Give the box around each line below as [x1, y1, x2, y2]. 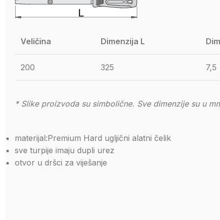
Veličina [21, 36, 53, 46]
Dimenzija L [101, 36, 147, 46]
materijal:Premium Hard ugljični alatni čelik [15, 133, 171, 143]
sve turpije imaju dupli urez [15, 145, 114, 155]
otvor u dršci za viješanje [15, 158, 107, 167]
